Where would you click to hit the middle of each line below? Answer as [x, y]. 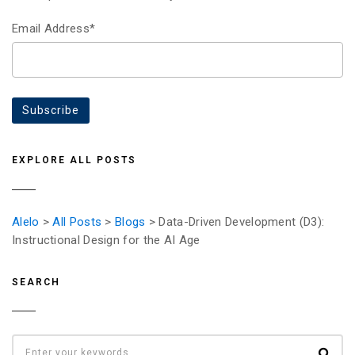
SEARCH [36, 282]
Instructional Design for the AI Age [106, 240]
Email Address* [54, 29]
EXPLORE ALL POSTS [74, 160]
